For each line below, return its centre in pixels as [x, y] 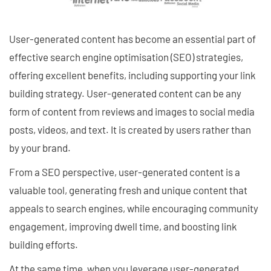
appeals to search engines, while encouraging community [134, 208]
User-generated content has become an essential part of [132, 38]
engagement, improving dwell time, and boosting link [123, 226]
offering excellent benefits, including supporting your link [132, 75]
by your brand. [41, 147]
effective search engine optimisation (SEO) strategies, [126, 57]
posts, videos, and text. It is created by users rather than [130, 129]
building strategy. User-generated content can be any [125, 93]
